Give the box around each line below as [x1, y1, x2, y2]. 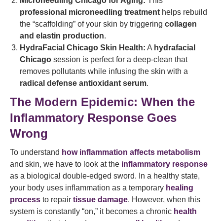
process [10, 195, 40, 204]
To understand [10, 148, 62, 156]
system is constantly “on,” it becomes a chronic [10, 207, 174, 216]
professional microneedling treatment [20, 8, 160, 16]
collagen [165, 20, 197, 28]
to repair [40, 195, 73, 204]
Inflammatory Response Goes [10, 111, 177, 124]
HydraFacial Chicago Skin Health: [20, 43, 146, 52]
